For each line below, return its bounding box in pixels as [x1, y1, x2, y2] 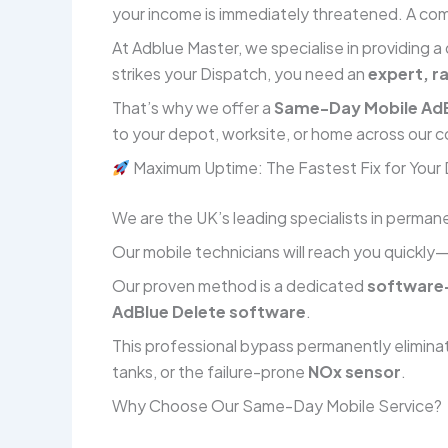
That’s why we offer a [112, 97, 274, 119]
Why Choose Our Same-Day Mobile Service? [112, 395, 442, 417]
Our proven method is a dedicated [112, 275, 367, 297]
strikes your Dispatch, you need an [112, 63, 368, 85]
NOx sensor [308, 361, 401, 383]
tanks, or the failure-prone [112, 361, 308, 383]
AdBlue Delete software [112, 301, 306, 323]
